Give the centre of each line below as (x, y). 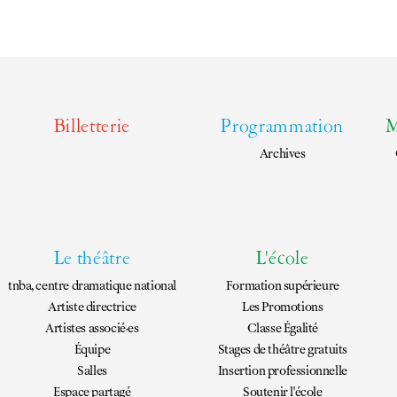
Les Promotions (283, 307)
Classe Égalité (282, 328)
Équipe (92, 349)
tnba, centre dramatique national (92, 285)
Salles (92, 370)
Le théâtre (92, 260)
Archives (282, 153)
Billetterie (92, 128)
